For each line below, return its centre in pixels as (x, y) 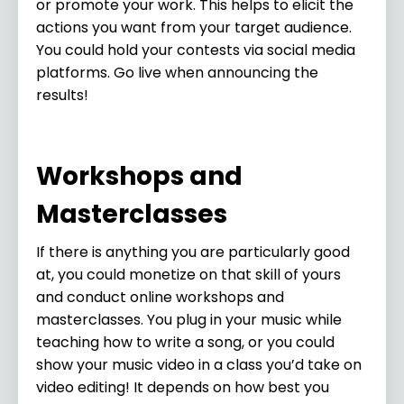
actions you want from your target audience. (194, 27)
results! (64, 95)
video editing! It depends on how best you (183, 387)
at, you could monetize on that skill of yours (188, 274)
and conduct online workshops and (160, 297)
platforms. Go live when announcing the (177, 72)
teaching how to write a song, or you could (185, 342)
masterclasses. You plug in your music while (189, 319)
